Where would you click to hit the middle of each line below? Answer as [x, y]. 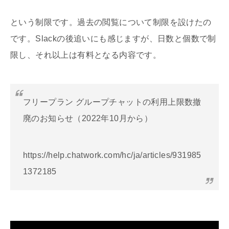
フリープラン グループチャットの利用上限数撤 [112, 102]
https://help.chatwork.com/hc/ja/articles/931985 [112, 155]
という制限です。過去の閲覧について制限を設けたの [111, 22]
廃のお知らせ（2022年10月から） [88, 118]
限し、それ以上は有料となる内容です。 [86, 55]
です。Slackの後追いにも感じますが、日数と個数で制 [113, 38]
